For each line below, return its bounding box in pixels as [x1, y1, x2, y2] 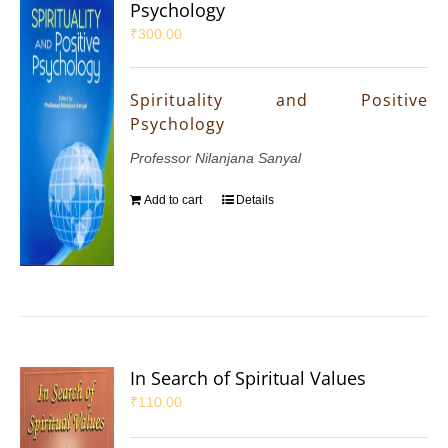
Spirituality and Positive [130, 89, 428, 112]
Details [236, 193, 275, 208]
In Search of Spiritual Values [130, 366, 367, 391]
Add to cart [144, 193, 203, 208]
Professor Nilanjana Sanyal [130, 150, 302, 167]
